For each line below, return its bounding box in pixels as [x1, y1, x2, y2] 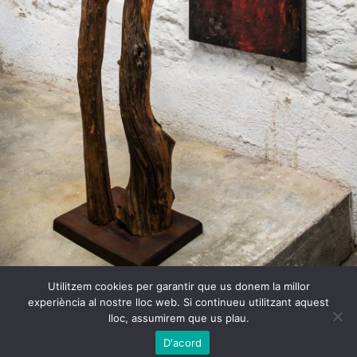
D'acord [163, 335, 202, 349]
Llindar [155, 299, 202, 317]
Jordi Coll [152, 324, 205, 339]
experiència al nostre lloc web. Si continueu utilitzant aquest [28, 296, 329, 308]
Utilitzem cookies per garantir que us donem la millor [47, 280, 310, 292]
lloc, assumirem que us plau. [108, 312, 249, 324]
